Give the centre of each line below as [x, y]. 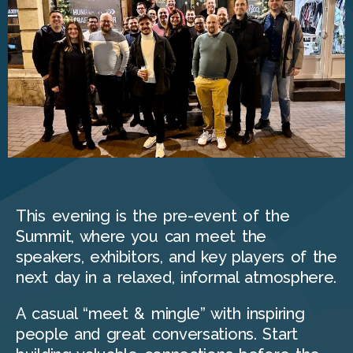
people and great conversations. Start [157, 334]
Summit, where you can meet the [141, 237]
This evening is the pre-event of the [153, 216]
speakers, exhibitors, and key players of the [176, 257]
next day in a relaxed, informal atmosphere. [176, 278]
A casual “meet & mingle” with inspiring [160, 314]
